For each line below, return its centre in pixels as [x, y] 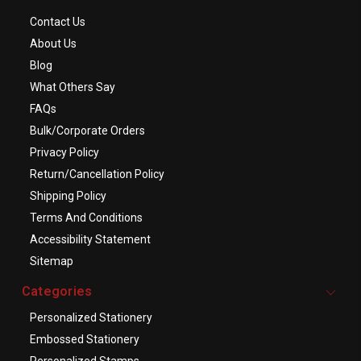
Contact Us [57, 22]
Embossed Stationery [84, 340]
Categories [57, 292]
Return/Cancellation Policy [97, 174]
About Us [53, 44]
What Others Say [72, 87]
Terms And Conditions [86, 218]
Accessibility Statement [90, 240]
